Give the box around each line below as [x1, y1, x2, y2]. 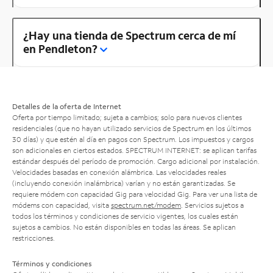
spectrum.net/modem [111, 200, 181, 210]
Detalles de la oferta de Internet [12, 101, 121, 111]
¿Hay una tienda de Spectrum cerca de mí [23, 27, 236, 43]
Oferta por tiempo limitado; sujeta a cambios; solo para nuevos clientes [12, 112, 242, 122]
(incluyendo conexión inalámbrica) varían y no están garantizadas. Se [12, 178, 235, 188]
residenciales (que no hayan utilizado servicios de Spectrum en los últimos [12, 123, 251, 133]
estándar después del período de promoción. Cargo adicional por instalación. [12, 156, 260, 166]
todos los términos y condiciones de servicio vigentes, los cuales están [12, 211, 238, 221]
